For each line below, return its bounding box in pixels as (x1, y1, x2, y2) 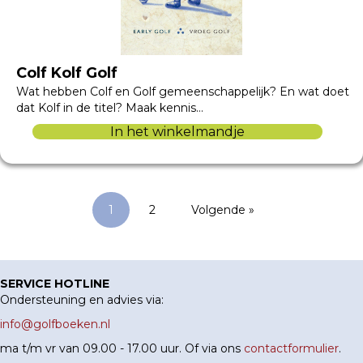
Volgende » (191, 202, 254, 217)
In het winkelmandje (110, 123, 245, 139)
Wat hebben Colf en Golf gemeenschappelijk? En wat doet (16, 83, 349, 99)
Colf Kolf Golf (16, 63, 117, 82)
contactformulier (244, 340, 339, 356)
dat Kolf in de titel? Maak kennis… (16, 100, 203, 115)
